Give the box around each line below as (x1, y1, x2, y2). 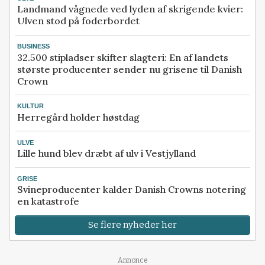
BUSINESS (17, 43, 50, 50)
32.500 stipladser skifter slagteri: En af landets (17, 51, 228, 63)
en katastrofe (17, 195, 79, 208)
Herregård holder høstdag (17, 111, 140, 123)
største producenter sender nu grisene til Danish (17, 63, 242, 75)
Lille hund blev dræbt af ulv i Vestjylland (17, 147, 196, 160)
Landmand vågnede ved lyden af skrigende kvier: (17, 3, 243, 15)
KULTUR (17, 102, 44, 110)
